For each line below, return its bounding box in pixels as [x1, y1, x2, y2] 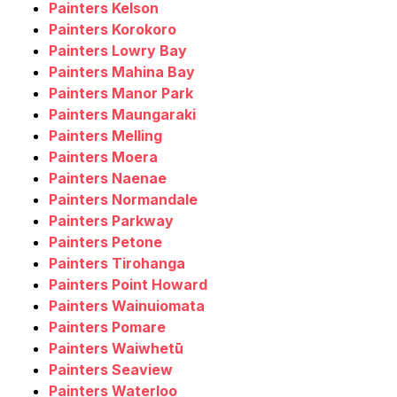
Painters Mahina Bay [49, 63, 195, 82]
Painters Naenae [49, 169, 167, 188]
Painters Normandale [49, 191, 198, 209]
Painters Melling [49, 127, 162, 145]
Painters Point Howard [49, 276, 207, 294]
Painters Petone [49, 233, 162, 252]
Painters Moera [49, 148, 158, 167]
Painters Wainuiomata [49, 297, 205, 315]
